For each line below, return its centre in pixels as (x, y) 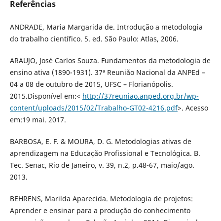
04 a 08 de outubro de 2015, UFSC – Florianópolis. (91, 84)
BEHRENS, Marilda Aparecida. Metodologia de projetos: (101, 199)
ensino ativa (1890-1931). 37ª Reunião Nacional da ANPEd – (107, 73)
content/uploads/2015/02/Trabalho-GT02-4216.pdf (93, 108)
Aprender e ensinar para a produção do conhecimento (100, 211)
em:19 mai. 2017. (38, 120)
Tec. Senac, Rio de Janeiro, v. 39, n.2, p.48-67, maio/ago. (102, 165)
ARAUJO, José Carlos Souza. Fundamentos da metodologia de (110, 61)
